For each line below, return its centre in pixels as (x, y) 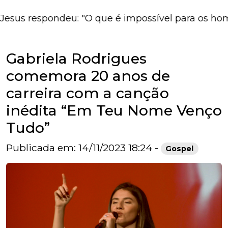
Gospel (180, 148)
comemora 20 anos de (88, 75)
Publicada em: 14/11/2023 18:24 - (83, 147)
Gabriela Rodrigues (76, 58)
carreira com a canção (88, 93)
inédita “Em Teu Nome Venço (114, 110)
